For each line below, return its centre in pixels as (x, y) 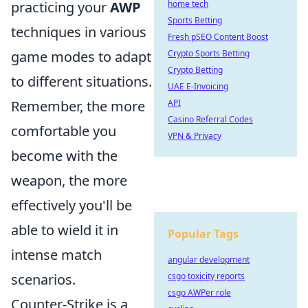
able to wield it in (65, 230)
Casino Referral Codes (210, 119)
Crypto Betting (195, 70)
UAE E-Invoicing (198, 86)
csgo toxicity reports (206, 276)
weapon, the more (69, 180)
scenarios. (43, 279)
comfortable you (64, 131)
